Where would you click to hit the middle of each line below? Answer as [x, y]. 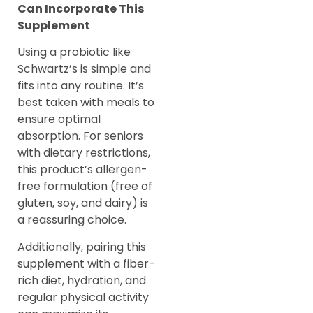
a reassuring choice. [72, 220]
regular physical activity [83, 297]
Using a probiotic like [74, 52]
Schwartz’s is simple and [84, 69]
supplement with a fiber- [86, 263]
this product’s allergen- [82, 170]
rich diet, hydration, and [82, 280]
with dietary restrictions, [84, 153]
